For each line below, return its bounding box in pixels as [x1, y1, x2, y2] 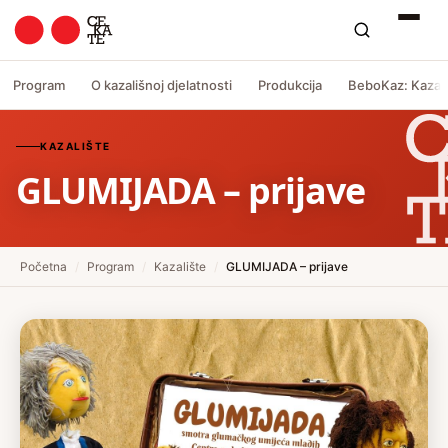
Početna [20, 259, 67, 274]
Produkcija [258, 76, 322, 93]
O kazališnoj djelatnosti [91, 76, 232, 93]
